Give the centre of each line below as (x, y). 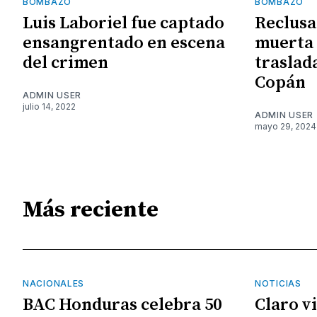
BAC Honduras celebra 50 (122, 305)
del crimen (65, 63)
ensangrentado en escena (124, 43)
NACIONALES (53, 283)
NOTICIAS (278, 283)
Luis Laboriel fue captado (123, 23)
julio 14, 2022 (49, 106)
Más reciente (91, 211)
